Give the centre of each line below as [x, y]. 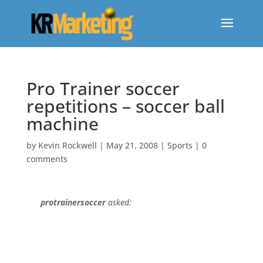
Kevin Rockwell [67, 145]
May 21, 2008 [132, 145]
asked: [118, 202]
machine [62, 124]
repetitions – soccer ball [125, 106]
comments [47, 159]
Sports [180, 145]
